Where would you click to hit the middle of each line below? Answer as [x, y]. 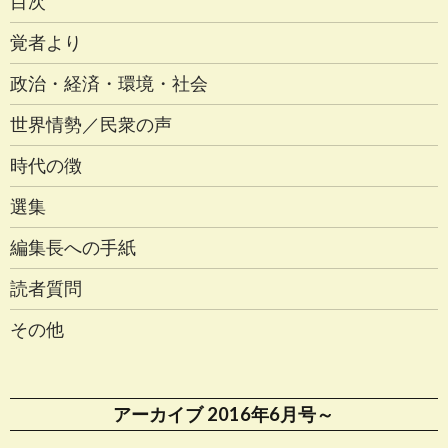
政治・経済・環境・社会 [109, 82]
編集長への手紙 [73, 246]
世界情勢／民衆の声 [91, 123]
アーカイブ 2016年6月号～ [224, 413]
